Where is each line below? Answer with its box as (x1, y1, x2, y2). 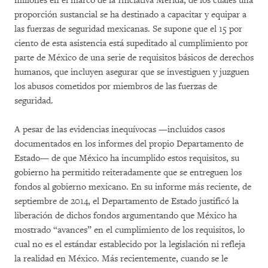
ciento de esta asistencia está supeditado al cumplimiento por (14, 38, 248, 49)
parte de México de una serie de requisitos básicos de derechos (14, 52, 254, 63)
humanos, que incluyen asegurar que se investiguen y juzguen (14, 66, 249, 78)
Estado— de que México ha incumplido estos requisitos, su (14, 153, 239, 164)
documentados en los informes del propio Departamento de (14, 138, 243, 150)
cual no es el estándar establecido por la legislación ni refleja (14, 239, 245, 250)
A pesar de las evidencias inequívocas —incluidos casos (14, 124, 225, 135)
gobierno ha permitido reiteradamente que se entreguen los (14, 167, 242, 178)
